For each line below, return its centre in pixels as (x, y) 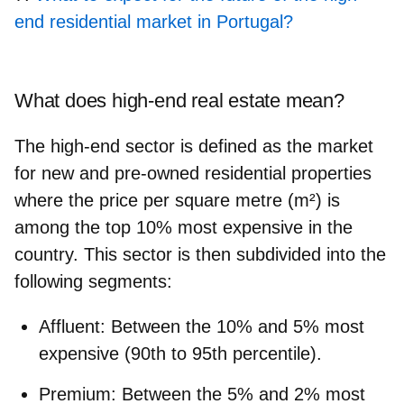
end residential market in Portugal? (154, 21)
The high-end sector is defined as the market (194, 146)
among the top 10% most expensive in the (184, 227)
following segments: (93, 281)
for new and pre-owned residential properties (193, 173)
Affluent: (72, 326)
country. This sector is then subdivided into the (200, 254)
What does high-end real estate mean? (179, 100)
